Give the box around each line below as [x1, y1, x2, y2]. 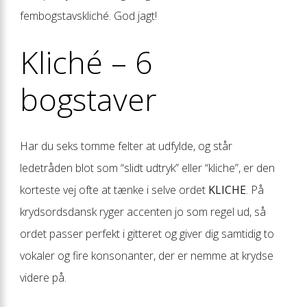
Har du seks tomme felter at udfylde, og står [20, 138, 232, 153]
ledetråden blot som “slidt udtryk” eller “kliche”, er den [20, 160, 275, 175]
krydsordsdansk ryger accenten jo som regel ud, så [20, 204, 266, 219]
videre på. [20, 269, 66, 285]
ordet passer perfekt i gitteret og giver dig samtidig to [20, 225, 274, 241]
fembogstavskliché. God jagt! [20, 8, 157, 23]
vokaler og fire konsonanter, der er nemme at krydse [20, 247, 273, 263]
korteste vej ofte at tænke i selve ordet [20, 182, 208, 197]
